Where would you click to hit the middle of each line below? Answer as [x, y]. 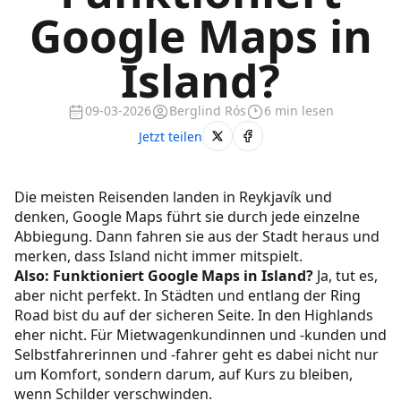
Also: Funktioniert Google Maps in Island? [164, 276]
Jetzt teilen [170, 136]
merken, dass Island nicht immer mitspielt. [160, 256]
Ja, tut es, [346, 276]
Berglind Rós [208, 111]
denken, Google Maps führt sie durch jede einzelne [187, 217]
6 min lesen [299, 111]
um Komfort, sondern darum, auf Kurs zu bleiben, [183, 375]
